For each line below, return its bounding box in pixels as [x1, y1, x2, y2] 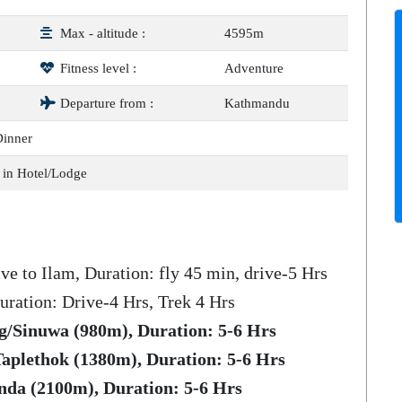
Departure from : [57, 96, 153, 110]
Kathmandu [224, 96, 290, 110]
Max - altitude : [57, 26, 145, 40]
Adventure [224, 61, 284, 75]
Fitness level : [57, 61, 136, 75]
